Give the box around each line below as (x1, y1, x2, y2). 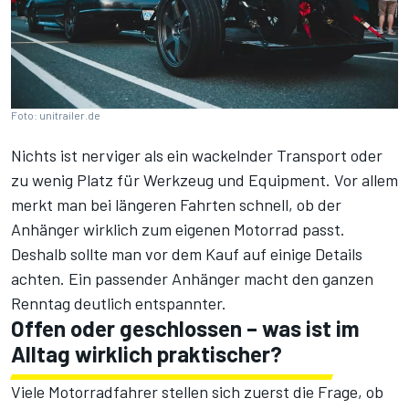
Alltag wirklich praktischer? (11, 340, 282, 367)
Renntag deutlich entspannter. (11, 292, 226, 313)
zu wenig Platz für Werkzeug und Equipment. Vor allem (11, 169, 398, 190)
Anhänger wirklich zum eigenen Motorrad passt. (11, 218, 345, 239)
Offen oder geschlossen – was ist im (11, 314, 360, 341)
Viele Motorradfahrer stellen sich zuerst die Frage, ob (11, 381, 383, 402)
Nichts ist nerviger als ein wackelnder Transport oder (11, 144, 383, 165)
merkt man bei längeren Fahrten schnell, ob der (11, 194, 341, 215)
